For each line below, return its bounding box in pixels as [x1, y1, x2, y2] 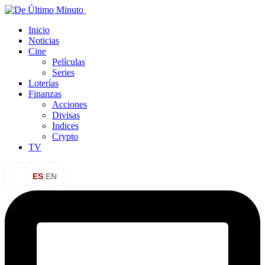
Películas [52, 57, 85, 67]
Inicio [28, 25, 50, 35]
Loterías [28, 78, 59, 88]
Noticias [28, 35, 59, 46]
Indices [52, 121, 79, 131]
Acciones [52, 99, 87, 109]
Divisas [52, 110, 80, 120]
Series [52, 67, 75, 77]
